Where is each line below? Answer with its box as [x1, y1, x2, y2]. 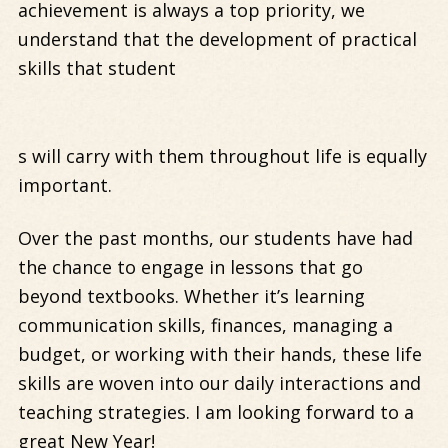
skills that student [17, 56, 176, 81]
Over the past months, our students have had [17, 226, 413, 251]
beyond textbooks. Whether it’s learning [17, 284, 365, 309]
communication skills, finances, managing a [17, 313, 393, 338]
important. [17, 173, 112, 198]
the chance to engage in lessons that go [17, 255, 363, 280]
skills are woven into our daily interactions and [17, 371, 421, 396]
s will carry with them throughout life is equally [17, 144, 427, 169]
